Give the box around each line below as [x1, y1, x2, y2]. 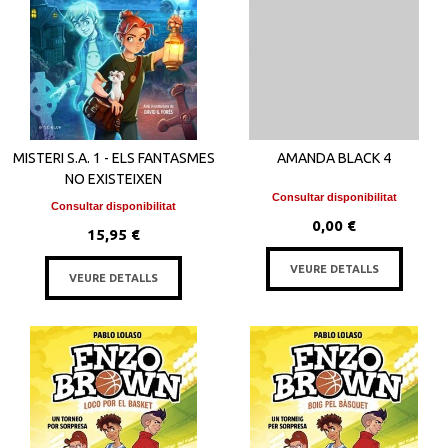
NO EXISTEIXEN [65, 170, 163, 187]
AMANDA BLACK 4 [277, 149, 392, 166]
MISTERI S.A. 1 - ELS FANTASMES [12, 149, 215, 166]
